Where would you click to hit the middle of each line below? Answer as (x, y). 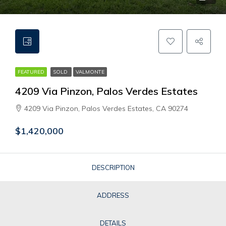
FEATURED (31, 72)
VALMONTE (90, 72)
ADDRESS (113, 195)
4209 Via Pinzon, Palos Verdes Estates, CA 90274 (106, 108)
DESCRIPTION (113, 167)
